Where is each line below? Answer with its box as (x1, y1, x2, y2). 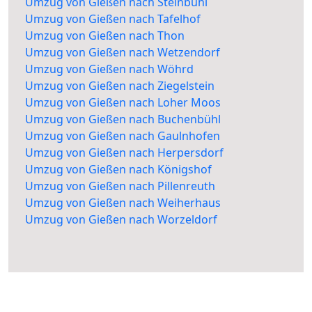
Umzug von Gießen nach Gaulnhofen (25, 128, 220, 144)
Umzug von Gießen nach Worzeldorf (25, 212, 217, 228)
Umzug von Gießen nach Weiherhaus (25, 195, 221, 211)
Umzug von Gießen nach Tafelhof (25, 11, 201, 27)
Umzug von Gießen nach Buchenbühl (25, 111, 221, 127)
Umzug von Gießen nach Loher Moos (25, 95, 221, 111)
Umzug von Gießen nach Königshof (25, 162, 212, 178)
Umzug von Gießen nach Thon (25, 28, 185, 44)
